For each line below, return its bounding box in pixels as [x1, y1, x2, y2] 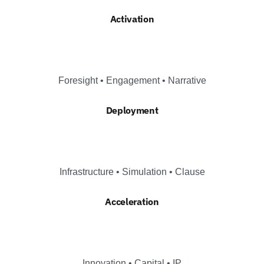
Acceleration [105, 195, 159, 207]
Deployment [105, 104, 159, 116]
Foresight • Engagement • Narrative [58, 75, 206, 85]
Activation [110, 12, 154, 25]
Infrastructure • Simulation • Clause [59, 166, 205, 177]
